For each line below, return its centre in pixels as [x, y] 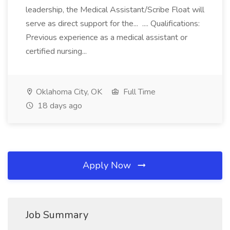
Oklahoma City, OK [68, 92]
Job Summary [57, 215]
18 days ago [59, 106]
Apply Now [108, 165]
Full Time [138, 92]
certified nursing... [57, 51]
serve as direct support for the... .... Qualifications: [113, 24]
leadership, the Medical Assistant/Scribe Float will [115, 10]
